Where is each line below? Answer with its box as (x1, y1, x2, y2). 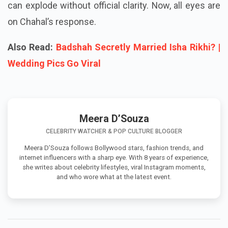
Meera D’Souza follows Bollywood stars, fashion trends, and (24, 160, 204, 168)
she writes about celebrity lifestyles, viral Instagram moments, (22, 179, 206, 187)
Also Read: (8, 58, 53, 69)
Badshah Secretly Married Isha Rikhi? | (55, 58, 221, 69)
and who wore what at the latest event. (56, 189, 172, 197)
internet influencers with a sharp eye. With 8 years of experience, (19, 169, 209, 178)
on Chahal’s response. (8, 32, 96, 43)
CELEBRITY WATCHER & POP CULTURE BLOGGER (46, 144, 182, 151)
